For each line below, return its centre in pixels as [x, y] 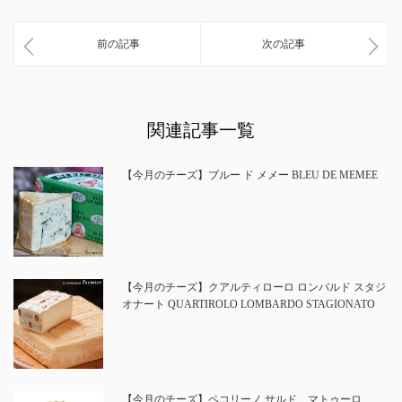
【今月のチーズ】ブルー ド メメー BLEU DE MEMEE [249, 175]
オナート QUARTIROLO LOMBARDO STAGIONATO [248, 305]
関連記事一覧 [201, 131]
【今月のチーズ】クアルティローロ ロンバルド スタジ [253, 288]
